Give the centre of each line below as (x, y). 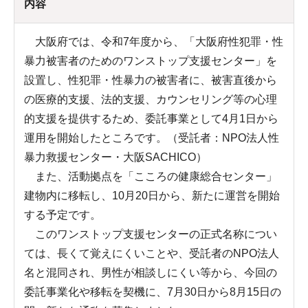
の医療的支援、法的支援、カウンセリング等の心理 (151, 99)
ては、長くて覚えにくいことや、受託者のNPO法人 (152, 253)
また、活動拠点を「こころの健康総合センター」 (151, 176)
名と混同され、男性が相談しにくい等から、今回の (151, 273)
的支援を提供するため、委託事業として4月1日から (151, 119)
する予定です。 (63, 215)
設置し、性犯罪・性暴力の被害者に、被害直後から (151, 80)
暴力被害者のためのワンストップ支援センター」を (151, 61)
